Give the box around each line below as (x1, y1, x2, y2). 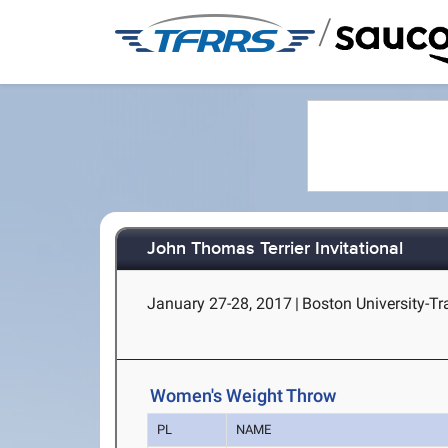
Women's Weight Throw (150, 385, 337, 407)
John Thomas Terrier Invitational (147, 238, 404, 261)
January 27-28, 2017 (147, 294, 293, 313)
